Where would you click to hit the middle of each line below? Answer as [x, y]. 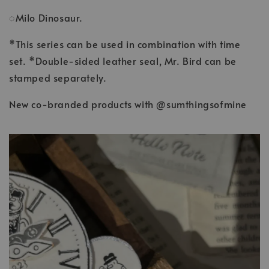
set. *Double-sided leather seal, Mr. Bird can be [123, 60]
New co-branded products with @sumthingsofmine [128, 104]
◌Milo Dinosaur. [46, 17]
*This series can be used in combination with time [125, 44]
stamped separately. [58, 77]
